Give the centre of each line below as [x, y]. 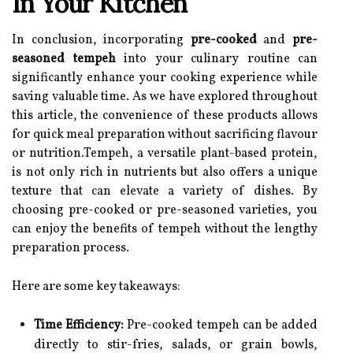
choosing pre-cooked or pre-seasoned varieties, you [165, 210]
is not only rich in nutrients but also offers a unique [165, 173]
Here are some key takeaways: [96, 287]
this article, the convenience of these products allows [165, 116]
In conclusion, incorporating [101, 40]
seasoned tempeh [64, 59]
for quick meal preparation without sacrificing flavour [165, 135]
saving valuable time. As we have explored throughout [165, 97]
